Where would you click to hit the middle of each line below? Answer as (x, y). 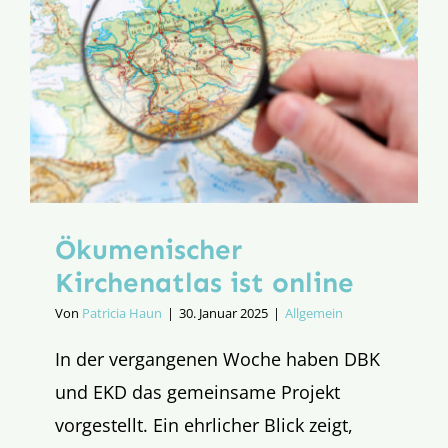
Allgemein (314, 313)
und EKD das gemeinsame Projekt (197, 392)
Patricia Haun (122, 313)
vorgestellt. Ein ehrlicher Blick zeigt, (204, 425)
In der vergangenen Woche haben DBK (217, 359)
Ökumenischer (148, 250)
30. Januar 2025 (223, 313)
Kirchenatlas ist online (204, 283)
